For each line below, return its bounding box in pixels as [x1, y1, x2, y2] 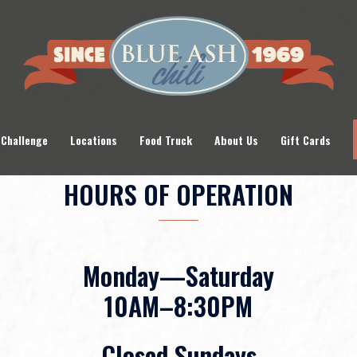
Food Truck [139, 131, 192, 148]
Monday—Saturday [83, 257, 274, 294]
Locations [69, 131, 117, 148]
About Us [214, 131, 258, 148]
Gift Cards [280, 131, 331, 148]
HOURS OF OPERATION [64, 175, 293, 213]
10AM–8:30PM [104, 287, 253, 324]
